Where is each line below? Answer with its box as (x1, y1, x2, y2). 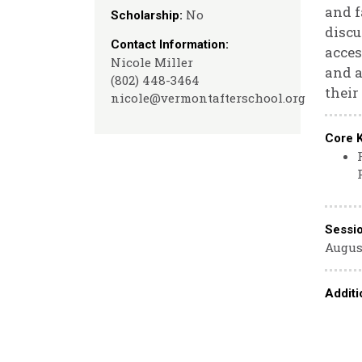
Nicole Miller (111, 54, 193, 70)
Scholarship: (111, 8, 186, 23)
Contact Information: (111, 37, 229, 52)
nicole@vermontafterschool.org (111, 90, 305, 106)
